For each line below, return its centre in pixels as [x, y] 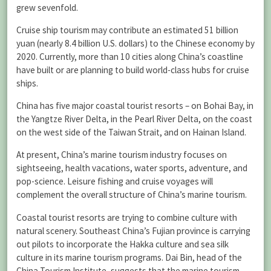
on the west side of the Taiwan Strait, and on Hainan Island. [131, 132]
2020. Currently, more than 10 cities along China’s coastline [130, 56]
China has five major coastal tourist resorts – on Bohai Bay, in [135, 106]
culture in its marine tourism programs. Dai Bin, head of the [129, 257]
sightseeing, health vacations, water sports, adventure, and [132, 168]
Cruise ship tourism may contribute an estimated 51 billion [127, 30]
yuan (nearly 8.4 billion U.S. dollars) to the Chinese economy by [135, 43]
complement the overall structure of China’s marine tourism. [132, 195]
